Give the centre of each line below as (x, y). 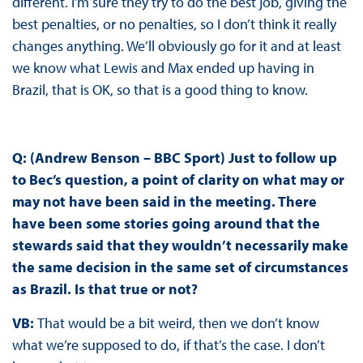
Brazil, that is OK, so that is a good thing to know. (160, 89)
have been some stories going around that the (166, 223)
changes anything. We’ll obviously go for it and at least (176, 45)
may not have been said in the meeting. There (164, 201)
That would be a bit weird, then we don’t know (178, 322)
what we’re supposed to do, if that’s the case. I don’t (168, 344)
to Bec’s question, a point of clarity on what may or (178, 179)
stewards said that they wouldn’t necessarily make (180, 245)
